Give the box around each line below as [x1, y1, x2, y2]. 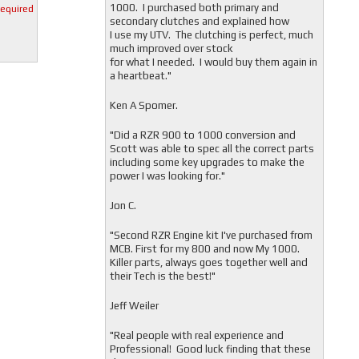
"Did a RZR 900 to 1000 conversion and [109, 129, 296, 141]
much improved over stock [109, 42, 233, 54]
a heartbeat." [109, 70, 171, 82]
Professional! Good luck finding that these [109, 343, 311, 355]
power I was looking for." [109, 170, 225, 182]
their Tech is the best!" [109, 270, 216, 282]
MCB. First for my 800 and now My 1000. [109, 243, 302, 255]
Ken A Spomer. [109, 99, 178, 111]
